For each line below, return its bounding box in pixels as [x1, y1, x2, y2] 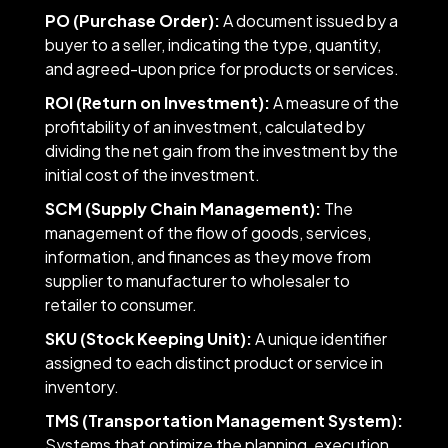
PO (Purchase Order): [44, 9, 223, 31]
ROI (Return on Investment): [44, 91, 270, 113]
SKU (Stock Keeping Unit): [44, 327, 255, 349]
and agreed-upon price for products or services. [44, 57, 402, 79]
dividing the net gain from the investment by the [44, 139, 398, 161]
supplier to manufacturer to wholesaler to [44, 269, 350, 291]
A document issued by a [222, 9, 398, 31]
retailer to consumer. [44, 293, 200, 315]
